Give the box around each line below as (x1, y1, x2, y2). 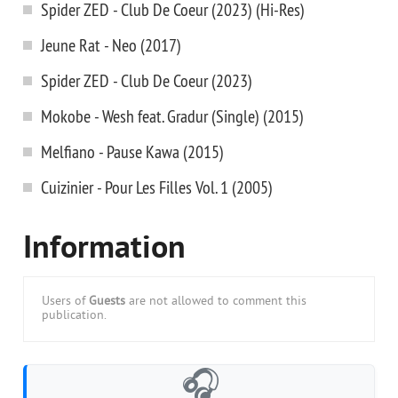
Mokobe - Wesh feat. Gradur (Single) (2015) (41, 105, 304, 127)
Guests (89, 294, 125, 309)
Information (23, 229, 186, 270)
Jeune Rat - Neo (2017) (41, 34, 181, 56)
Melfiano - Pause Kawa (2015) (41, 140, 224, 163)
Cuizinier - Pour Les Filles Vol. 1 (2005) (41, 176, 273, 198)
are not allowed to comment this (125, 294, 306, 309)
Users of (42, 294, 89, 309)
